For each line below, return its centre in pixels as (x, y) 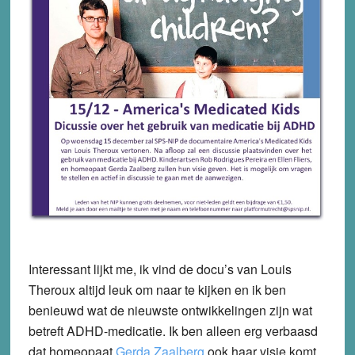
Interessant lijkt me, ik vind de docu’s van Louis (160, 269)
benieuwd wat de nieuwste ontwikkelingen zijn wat (170, 310)
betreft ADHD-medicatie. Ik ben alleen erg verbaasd (173, 330)
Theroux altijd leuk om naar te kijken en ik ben (157, 289)
